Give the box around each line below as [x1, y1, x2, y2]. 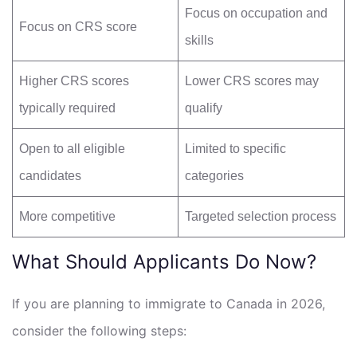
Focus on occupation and [185, 6, 328, 20]
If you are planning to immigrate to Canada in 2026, [12, 295, 325, 312]
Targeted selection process [185, 209, 336, 223]
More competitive [19, 209, 116, 223]
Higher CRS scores [19, 73, 129, 88]
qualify [185, 100, 222, 115]
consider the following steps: [12, 322, 186, 339]
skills [185, 33, 214, 47]
